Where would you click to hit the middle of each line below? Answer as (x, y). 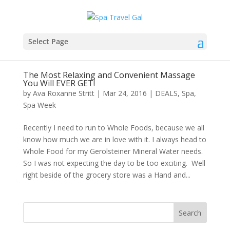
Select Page (48, 41)
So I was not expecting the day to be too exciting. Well (114, 163)
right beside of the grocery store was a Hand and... (107, 175)
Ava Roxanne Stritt (63, 93)
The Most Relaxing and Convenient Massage (109, 75)
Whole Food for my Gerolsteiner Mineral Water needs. (113, 151)
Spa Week (39, 105)
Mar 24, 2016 (124, 93)
